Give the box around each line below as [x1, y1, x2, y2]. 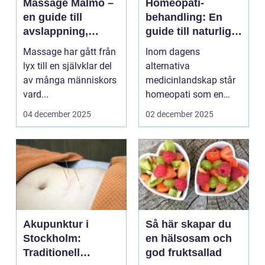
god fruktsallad [146, 247, 222, 258]
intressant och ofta [146, 103, 224, 114]
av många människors [23, 75, 117, 86]
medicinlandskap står [146, 75, 235, 86]
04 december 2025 [23, 109, 91, 119]
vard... [23, 89, 49, 100]
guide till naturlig [146, 25, 231, 37]
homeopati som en [146, 89, 224, 100]
